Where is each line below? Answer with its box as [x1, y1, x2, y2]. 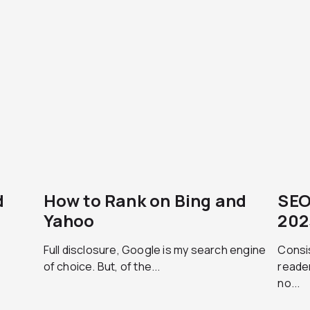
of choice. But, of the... [43, 259, 161, 274]
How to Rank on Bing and [43, 189, 247, 212]
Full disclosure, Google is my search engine [43, 242, 266, 257]
